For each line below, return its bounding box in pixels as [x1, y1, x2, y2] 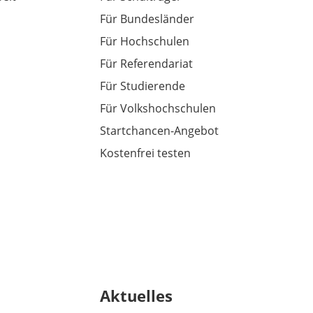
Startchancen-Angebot [99, 123, 219, 139]
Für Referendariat [99, 56, 193, 72]
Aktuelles [99, 285, 173, 307]
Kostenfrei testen [99, 145, 191, 161]
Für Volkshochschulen [99, 101, 216, 117]
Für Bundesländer [99, 11, 194, 27]
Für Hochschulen [99, 34, 189, 50]
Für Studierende [99, 78, 185, 94]
